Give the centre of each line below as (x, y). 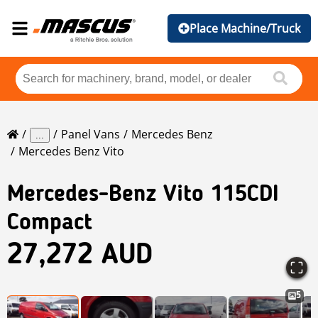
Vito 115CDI (221, 196)
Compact (50, 224)
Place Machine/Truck (245, 28)
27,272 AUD (80, 257)
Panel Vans (91, 135)
